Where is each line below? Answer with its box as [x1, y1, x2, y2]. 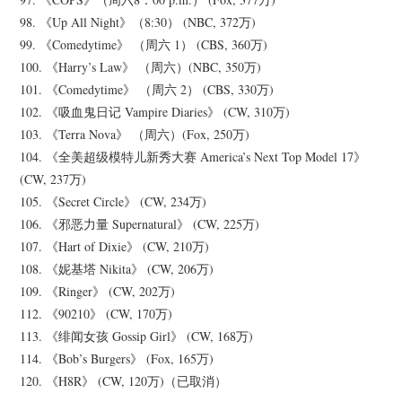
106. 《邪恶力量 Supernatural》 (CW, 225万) [20, 215, 260, 233]
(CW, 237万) [20, 170, 87, 188]
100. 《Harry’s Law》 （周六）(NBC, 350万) [20, 58, 262, 76]
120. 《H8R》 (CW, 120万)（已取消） [20, 372, 228, 390]
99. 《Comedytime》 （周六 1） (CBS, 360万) [20, 36, 268, 54]
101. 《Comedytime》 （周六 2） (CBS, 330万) [20, 81, 275, 99]
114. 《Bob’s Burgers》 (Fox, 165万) [20, 350, 214, 368]
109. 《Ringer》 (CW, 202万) [20, 283, 176, 301]
